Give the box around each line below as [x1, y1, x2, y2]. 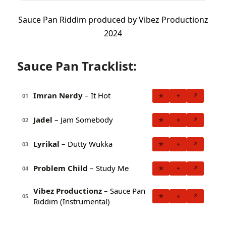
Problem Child [33, 163, 88, 174]
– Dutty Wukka [60, 139, 112, 149]
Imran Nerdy [33, 90, 83, 101]
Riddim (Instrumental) [33, 196, 110, 206]
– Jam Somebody [52, 115, 113, 125]
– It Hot [83, 90, 110, 101]
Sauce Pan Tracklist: [17, 57, 137, 74]
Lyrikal [33, 139, 60, 149]
